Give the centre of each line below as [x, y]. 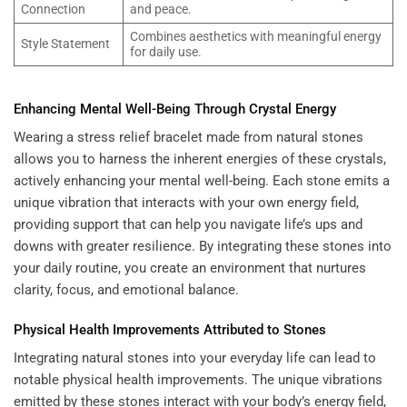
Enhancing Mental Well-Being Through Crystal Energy [175, 109]
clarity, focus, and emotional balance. [126, 290]
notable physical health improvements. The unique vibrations [198, 380]
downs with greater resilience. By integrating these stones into [203, 247]
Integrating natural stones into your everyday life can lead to [195, 358]
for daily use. [165, 52]
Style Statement [65, 44]
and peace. [160, 10]
